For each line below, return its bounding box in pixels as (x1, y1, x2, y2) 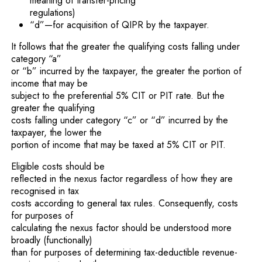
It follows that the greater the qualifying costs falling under (11, 39, 240, 53)
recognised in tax (11, 184, 80, 198)
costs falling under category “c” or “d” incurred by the (11, 113, 229, 127)
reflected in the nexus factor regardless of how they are (11, 171, 233, 185)
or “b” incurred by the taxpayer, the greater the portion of (11, 64, 242, 78)
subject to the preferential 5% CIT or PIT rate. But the (11, 88, 225, 102)
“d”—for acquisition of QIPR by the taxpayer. (30, 18, 210, 32)
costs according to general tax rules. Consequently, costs (11, 196, 239, 210)
